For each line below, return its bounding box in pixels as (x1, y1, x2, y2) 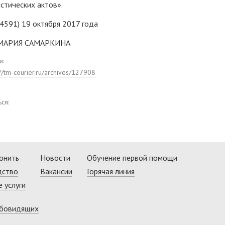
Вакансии (40, 166, 72, 177)
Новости (40, 153, 70, 163)
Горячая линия (86, 166, 135, 177)
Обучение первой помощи (86, 153, 177, 163)
